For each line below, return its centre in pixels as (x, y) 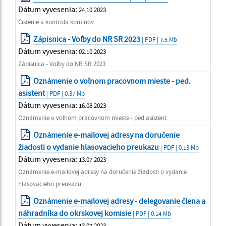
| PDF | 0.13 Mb (179, 147)
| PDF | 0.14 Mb (151, 213)
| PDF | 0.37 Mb (65, 93)
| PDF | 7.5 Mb (159, 39)
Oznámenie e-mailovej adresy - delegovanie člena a (120, 201)
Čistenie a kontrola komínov (56, 21)
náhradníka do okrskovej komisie (75, 213)
